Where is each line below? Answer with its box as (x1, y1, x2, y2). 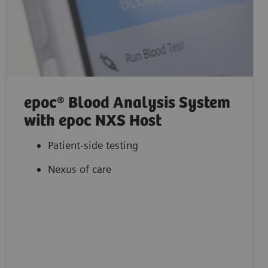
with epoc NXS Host (23, 111, 162, 130)
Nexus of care (47, 162, 111, 175)
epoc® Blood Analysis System (23, 93, 230, 112)
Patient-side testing (47, 138, 138, 151)
